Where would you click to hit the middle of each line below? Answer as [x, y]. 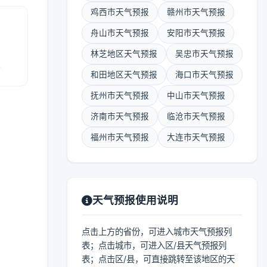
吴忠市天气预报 [204, 54]
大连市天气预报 [196, 137]
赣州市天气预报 [196, 12]
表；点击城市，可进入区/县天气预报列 [154, 245]
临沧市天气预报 [196, 116]
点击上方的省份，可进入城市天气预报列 [157, 232]
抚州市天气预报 [120, 95]
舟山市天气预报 [120, 33]
